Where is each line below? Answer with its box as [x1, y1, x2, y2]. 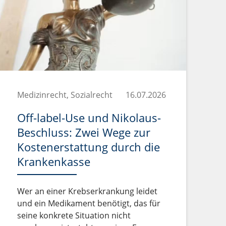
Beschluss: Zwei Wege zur [17, 124, 150, 140]
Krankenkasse [17, 153, 90, 169]
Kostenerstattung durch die [17, 139, 160, 154]
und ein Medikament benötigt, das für [17, 197, 160, 209]
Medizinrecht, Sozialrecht [17, 89, 112, 100]
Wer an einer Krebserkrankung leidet [17, 185, 157, 197]
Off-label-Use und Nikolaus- [17, 109, 161, 125]
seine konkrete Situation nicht [17, 209, 131, 221]
